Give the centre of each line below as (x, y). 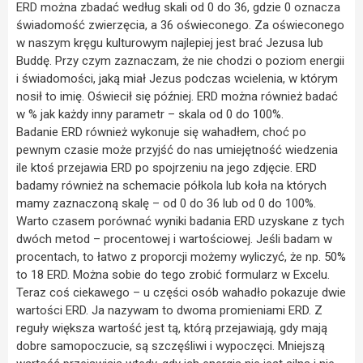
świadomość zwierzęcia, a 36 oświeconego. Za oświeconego (180, 25)
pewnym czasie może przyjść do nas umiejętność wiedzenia (177, 149)
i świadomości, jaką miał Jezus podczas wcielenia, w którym (177, 78)
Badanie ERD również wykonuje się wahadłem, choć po (161, 132)
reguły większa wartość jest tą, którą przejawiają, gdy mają (172, 328)
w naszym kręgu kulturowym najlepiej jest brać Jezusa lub (170, 43)
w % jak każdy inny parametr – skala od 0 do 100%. (150, 114)
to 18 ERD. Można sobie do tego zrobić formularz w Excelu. (173, 274)
